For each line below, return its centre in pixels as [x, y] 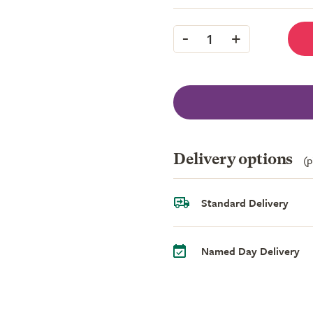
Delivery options [235, 160]
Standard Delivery [245, 202]
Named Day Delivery [250, 250]
